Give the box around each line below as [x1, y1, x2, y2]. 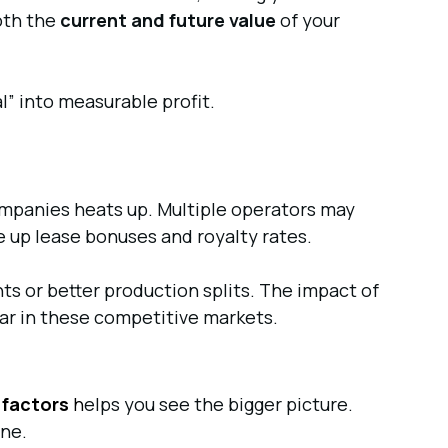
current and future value [59, 8, 276, 32]
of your [275, 8, 340, 32]
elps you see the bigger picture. [83, 392, 353, 416]
